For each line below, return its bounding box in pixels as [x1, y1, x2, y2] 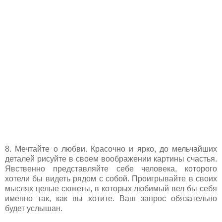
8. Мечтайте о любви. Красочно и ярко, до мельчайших [5, 144, 217, 153]
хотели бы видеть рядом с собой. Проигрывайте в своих [5, 174, 217, 183]
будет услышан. [5, 204, 62, 213]
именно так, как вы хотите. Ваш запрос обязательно [5, 194, 217, 203]
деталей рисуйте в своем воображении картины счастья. [5, 154, 217, 163]
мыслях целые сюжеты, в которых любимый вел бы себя [5, 184, 217, 193]
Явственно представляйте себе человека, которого [5, 164, 217, 173]
